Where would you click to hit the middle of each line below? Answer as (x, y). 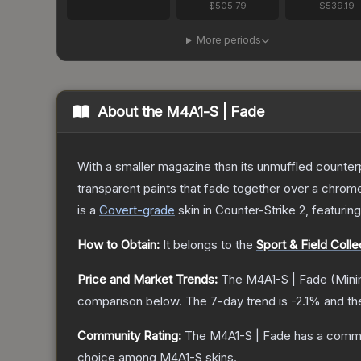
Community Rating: (129, 336)
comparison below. (130, 301)
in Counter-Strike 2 (253, 210)
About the (132, 112)
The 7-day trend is (238, 301)
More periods (228, 40)
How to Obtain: (118, 245)
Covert (118, 210)
